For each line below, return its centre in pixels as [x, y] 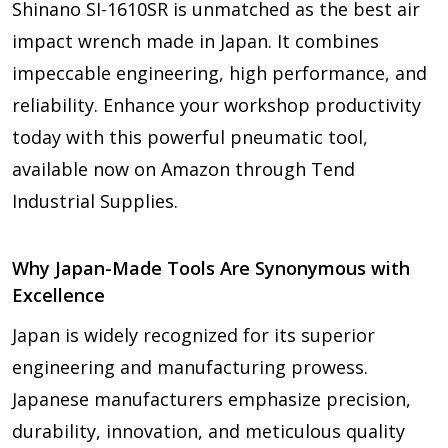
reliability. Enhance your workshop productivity [216, 104]
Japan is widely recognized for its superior [193, 334]
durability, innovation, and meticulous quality [208, 430]
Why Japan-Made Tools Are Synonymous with [211, 267]
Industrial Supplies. [95, 200]
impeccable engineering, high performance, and [219, 72]
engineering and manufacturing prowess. [190, 366]
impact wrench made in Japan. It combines [195, 40]
